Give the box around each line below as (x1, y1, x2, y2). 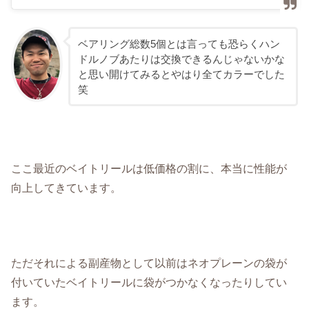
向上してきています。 (11, 181, 122, 195)
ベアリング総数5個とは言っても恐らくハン (77, 38, 280, 50)
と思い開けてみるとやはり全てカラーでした (77, 68, 285, 80)
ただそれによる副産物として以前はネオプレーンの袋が (11, 257, 288, 270)
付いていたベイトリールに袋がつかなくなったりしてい (11, 276, 288, 289)
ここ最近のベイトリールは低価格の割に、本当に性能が (11, 162, 288, 175)
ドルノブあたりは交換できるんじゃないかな (77, 53, 285, 65)
